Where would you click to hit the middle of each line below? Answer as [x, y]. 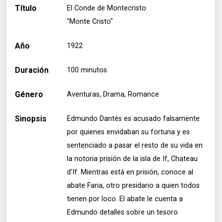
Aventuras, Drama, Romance [113, 94]
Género [29, 94]
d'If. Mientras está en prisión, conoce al [130, 172]
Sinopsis [31, 118]
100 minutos [87, 70]
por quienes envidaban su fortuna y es [129, 132]
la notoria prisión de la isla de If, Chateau [133, 159]
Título [26, 8]
